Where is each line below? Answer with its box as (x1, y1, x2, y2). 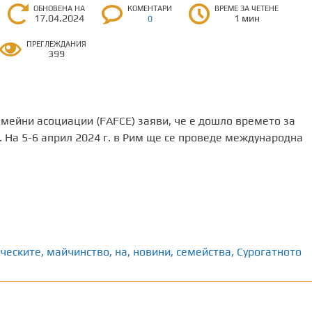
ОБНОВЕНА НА (33, 3, 86, 13)
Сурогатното (236, 245, 302, 258)
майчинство (46, 245, 109, 258)
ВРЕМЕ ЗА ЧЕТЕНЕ (214, 3, 279, 13)
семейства (175, 245, 231, 258)
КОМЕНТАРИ (127, 3, 173, 13)
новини (132, 245, 171, 258)
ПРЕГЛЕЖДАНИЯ (26, 40, 87, 48)
